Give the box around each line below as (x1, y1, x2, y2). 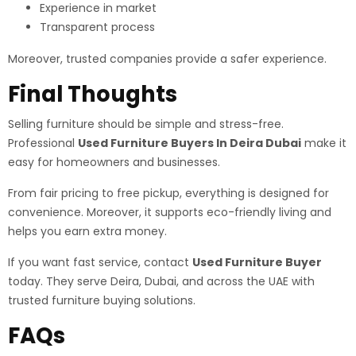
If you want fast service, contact (8, 254, 192, 270)
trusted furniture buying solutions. (8, 292, 195, 308)
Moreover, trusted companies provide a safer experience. (8, 51, 327, 67)
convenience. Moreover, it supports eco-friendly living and (8, 204, 331, 220)
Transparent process (40, 19, 155, 35)
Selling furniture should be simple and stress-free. (8, 116, 284, 132)
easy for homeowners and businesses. (8, 154, 220, 170)
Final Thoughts (8, 79, 177, 110)
